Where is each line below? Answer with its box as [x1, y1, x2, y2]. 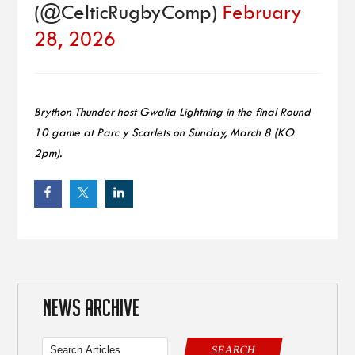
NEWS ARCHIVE [35, 294, 140, 321]
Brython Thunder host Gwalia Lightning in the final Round [33, 105, 311, 119]
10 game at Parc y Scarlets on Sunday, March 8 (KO [33, 125, 294, 139]
